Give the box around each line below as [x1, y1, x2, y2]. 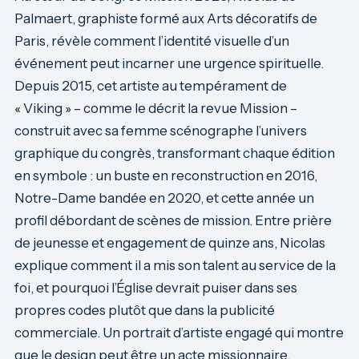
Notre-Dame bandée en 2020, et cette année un [14, 190, 314, 206]
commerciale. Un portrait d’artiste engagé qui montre [14, 325, 344, 341]
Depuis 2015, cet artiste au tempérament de [14, 78, 287, 94]
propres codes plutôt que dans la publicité [14, 302, 275, 318]
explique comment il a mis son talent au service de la [14, 257, 336, 273]
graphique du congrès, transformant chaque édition [14, 145, 335, 161]
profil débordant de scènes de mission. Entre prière [14, 212, 332, 228]
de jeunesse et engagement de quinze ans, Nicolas [14, 235, 325, 251]
